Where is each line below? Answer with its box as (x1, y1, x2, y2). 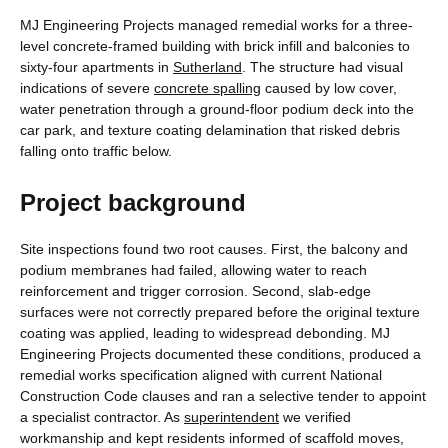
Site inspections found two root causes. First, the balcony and (20, 241, 408, 258)
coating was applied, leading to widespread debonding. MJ (20, 325, 390, 342)
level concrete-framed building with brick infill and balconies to (20, 37, 410, 54)
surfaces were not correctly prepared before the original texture (20, 304, 420, 321)
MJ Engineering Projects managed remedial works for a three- (20, 16, 413, 33)
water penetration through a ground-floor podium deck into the (20, 100, 414, 117)
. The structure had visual (242, 58, 403, 75)
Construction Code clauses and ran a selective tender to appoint (20, 388, 426, 405)
